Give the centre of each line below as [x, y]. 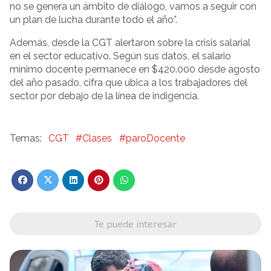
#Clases [94, 138]
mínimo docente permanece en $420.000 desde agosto [135, 69]
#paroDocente [152, 138]
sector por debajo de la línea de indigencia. [104, 96]
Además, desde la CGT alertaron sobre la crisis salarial [130, 43]
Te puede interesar [135, 223]
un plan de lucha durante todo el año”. [93, 20]
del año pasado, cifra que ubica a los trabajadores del [129, 83]
